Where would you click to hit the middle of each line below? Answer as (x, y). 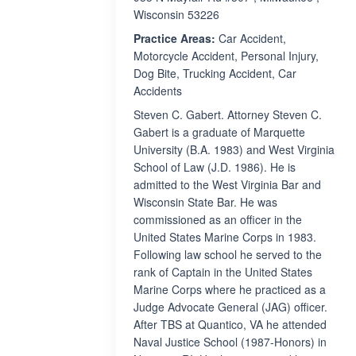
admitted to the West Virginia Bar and (227, 184)
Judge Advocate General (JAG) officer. (230, 307)
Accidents (158, 91)
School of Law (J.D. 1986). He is (215, 167)
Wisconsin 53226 (176, 14)
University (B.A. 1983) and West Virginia (234, 149)
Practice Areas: (174, 38)
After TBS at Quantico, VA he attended (230, 324)
